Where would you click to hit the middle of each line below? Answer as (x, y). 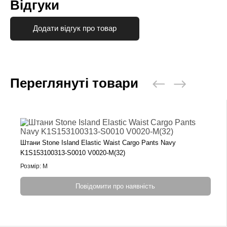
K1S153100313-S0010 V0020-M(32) (73, 153)
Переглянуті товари (74, 83)
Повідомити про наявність (116, 186)
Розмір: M (34, 166)
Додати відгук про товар (75, 28)
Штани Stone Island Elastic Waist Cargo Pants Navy (98, 142)
